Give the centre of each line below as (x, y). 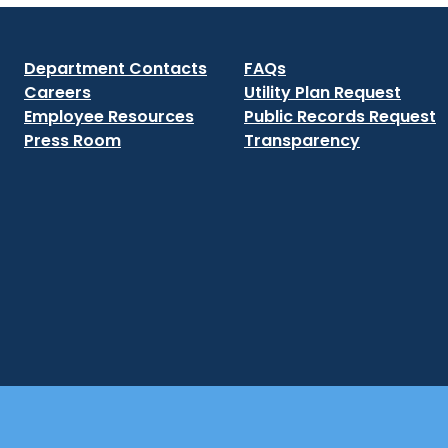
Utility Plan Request (322, 92)
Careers (57, 92)
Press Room (72, 140)
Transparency (302, 140)
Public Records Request (340, 116)
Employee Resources (109, 116)
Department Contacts (115, 68)
